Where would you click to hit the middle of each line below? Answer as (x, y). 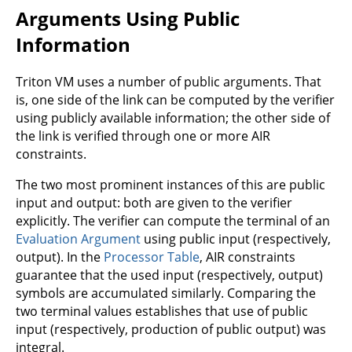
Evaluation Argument (78, 239)
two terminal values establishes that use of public (162, 312)
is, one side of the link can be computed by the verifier (175, 100)
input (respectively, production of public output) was (171, 330)
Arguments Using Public (128, 19)
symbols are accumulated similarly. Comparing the (166, 293)
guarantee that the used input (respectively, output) (169, 275)
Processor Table (152, 257)
